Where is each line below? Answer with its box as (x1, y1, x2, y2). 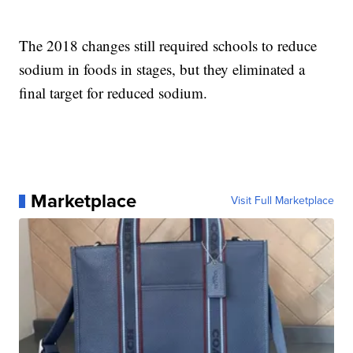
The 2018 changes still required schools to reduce (19, 35, 318, 56)
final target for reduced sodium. (19, 83, 208, 103)
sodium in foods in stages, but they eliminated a (19, 59, 306, 80)
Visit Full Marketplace (230, 192, 334, 210)
